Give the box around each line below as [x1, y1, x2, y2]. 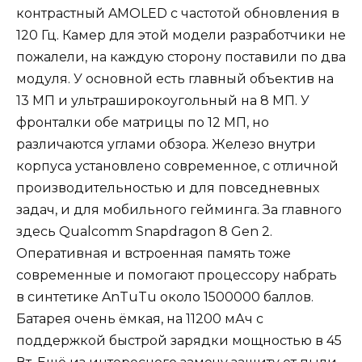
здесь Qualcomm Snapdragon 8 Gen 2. [16, 223, 272, 239]
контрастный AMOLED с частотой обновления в [16, 5, 339, 21]
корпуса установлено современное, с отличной [16, 158, 339, 174]
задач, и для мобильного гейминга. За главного [16, 201, 342, 217]
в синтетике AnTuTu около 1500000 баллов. [16, 288, 314, 305]
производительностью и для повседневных [16, 179, 319, 196]
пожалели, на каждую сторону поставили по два [16, 48, 346, 65]
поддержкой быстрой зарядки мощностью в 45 [16, 332, 342, 348]
